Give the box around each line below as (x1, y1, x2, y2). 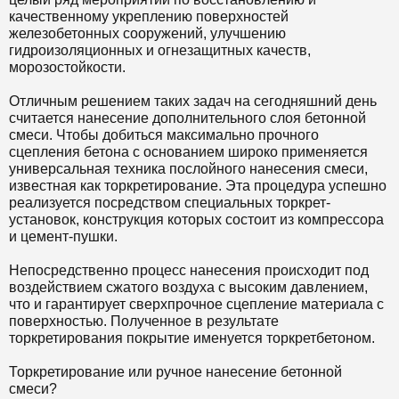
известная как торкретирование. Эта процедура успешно (9, 178, 387, 193)
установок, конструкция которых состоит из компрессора (9, 212, 384, 227)
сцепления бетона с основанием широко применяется (9, 144, 368, 159)
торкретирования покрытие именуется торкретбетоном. (9, 330, 375, 346)
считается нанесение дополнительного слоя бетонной (9, 110, 366, 126)
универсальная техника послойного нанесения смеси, (9, 161, 368, 176)
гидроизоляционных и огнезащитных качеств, (9, 43, 311, 58)
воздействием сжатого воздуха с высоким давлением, (9, 280, 368, 295)
